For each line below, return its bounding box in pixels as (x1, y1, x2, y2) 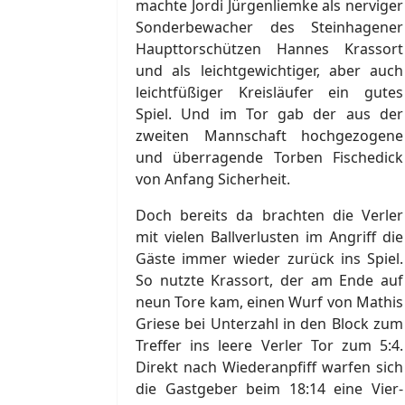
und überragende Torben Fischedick (136, 146, 403, 167)
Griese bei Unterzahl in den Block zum (136, 313, 403, 334)
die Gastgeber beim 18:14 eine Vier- (136, 378, 403, 399)
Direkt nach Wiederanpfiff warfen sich (136, 356, 403, 377)
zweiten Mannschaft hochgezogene (136, 125, 403, 146)
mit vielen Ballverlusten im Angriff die (136, 226, 403, 247)
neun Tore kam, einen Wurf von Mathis (136, 291, 403, 312)
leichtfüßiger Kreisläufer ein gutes (136, 81, 403, 102)
